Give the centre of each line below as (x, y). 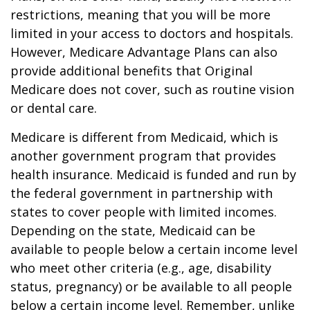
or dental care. (54, 108)
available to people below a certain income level (154, 249)
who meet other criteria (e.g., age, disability (141, 268)
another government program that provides (143, 156)
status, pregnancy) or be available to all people (151, 286)
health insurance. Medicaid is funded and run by (153, 174)
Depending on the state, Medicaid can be (133, 230)
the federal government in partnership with (142, 193)
